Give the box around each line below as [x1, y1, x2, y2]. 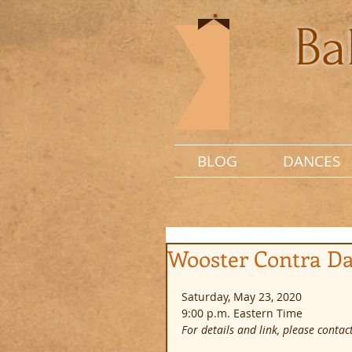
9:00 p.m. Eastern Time [181, 306, 302, 321]
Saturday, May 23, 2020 [181, 289, 302, 304]
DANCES [282, 151, 340, 171]
